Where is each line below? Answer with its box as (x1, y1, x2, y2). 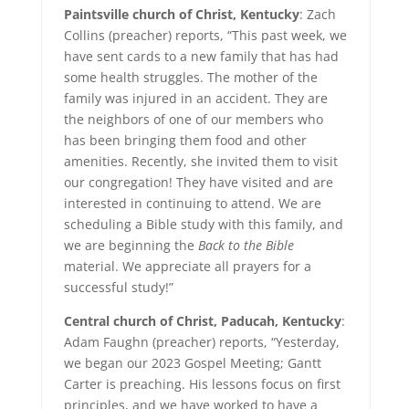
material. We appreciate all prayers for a (63, 257, 311, 275)
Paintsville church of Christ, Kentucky (63, 5, 299, 23)
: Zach (299, 5, 336, 23)
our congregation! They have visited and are (63, 173, 333, 191)
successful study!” (63, 278, 173, 296)
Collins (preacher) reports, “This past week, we (63, 26, 347, 44)
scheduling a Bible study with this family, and (63, 215, 343, 233)
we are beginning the (63, 236, 198, 254)
